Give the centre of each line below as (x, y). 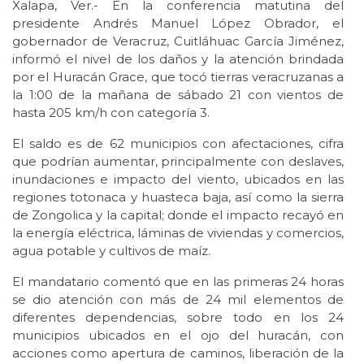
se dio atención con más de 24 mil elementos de (178, 300)
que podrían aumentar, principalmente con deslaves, (178, 162)
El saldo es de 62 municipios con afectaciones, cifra (178, 144)
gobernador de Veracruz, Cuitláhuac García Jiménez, (178, 41)
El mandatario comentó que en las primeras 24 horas (178, 282)
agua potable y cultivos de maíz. (111, 251)
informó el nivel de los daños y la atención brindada (178, 59)
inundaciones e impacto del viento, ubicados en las (178, 180)
